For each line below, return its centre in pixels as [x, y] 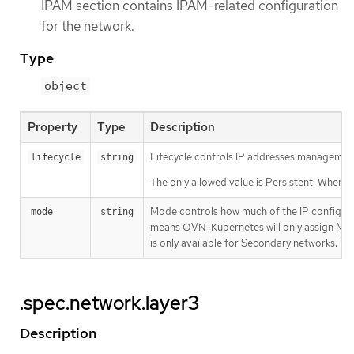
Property [53, 128]
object [66, 87]
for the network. [88, 26]
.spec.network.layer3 [109, 303]
